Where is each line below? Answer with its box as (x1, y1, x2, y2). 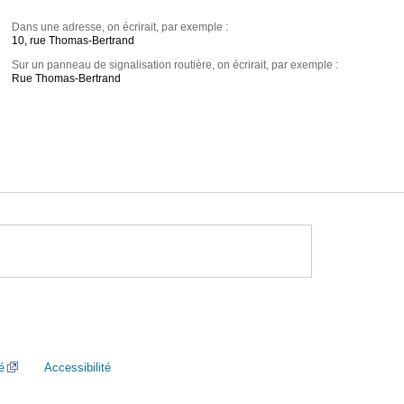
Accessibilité (44, 361, 111, 374)
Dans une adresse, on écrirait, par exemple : (12, 21, 229, 34)
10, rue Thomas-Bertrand (12, 34, 135, 48)
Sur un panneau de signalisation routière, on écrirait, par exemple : (12, 59, 339, 72)
